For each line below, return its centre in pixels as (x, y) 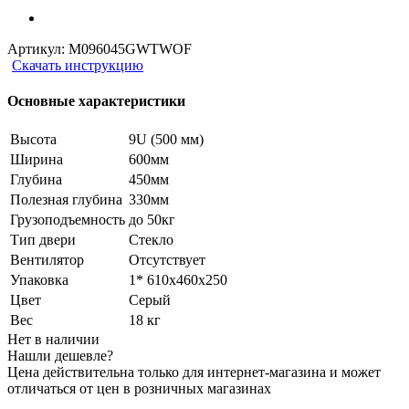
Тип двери (43, 240)
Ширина (37, 160)
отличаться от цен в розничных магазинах (139, 389)
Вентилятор (47, 260)
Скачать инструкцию (78, 65)
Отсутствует (167, 260)
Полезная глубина (66, 200)
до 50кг (152, 220)
